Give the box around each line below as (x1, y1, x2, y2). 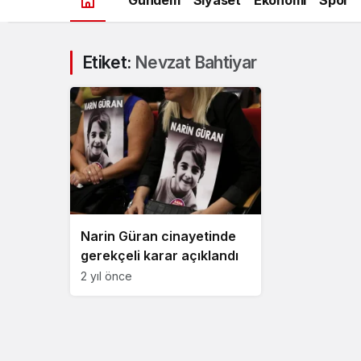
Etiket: (82, 52, 135, 73)
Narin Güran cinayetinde (81, 227, 236, 244)
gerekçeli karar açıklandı (81, 247, 239, 263)
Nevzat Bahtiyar (134, 52, 257, 73)
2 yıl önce (81, 268, 132, 283)
